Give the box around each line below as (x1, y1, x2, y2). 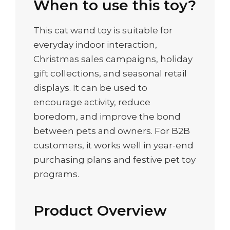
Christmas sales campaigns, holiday (33, 54, 193, 65)
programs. (33, 169, 79, 180)
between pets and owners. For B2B (33, 126, 190, 137)
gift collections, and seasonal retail (33, 68, 187, 79)
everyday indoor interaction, (33, 40, 157, 50)
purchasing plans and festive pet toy (33, 155, 196, 165)
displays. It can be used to (33, 83, 147, 93)
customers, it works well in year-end (33, 140, 194, 151)
